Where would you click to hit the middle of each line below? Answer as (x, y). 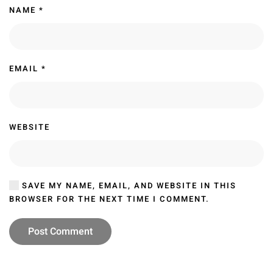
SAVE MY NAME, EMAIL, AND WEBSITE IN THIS (128, 186)
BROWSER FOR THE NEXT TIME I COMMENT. (109, 199)
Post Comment (60, 232)
